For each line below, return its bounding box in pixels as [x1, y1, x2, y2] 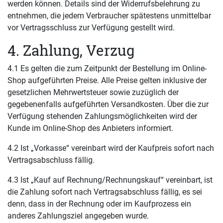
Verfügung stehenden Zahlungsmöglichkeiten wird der [7, 111, 197, 121]
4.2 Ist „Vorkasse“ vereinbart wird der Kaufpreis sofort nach [7, 143, 214, 153]
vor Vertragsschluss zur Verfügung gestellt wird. [7, 23, 175, 32]
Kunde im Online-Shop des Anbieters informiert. [7, 123, 173, 133]
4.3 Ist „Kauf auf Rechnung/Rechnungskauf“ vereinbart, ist [7, 175, 213, 185]
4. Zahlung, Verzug [7, 41, 134, 60]
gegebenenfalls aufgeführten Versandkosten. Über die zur [7, 100, 209, 109]
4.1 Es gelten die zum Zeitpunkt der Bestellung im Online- [7, 64, 207, 73]
